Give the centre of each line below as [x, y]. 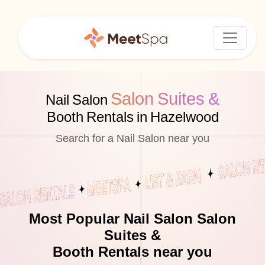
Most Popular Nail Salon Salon [132, 219]
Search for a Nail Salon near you [132, 139]
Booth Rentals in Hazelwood [132, 117]
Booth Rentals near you [132, 252]
